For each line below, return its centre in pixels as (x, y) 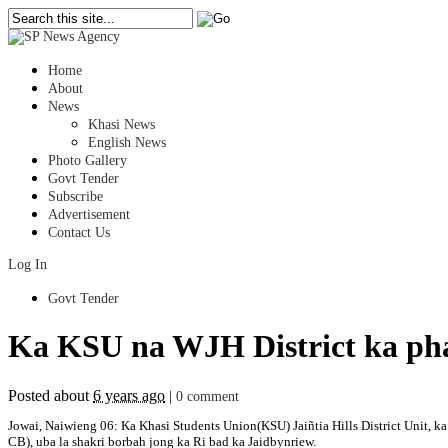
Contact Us (79, 232)
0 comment (207, 396)
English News (127, 142)
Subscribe (75, 196)
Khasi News (121, 124)
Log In (27, 264)
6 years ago (129, 395)
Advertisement (89, 214)
